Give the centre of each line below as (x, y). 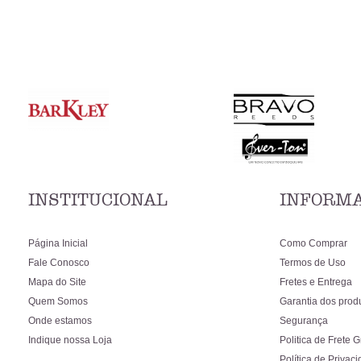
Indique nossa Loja (70, 340)
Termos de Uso (313, 263)
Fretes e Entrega (316, 282)
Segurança (304, 321)
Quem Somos (58, 301)
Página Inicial (58, 243)
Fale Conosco (59, 263)
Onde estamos (60, 321)
